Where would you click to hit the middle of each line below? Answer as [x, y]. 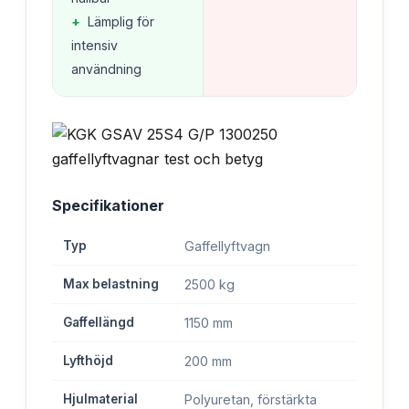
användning [106, 68]
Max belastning [111, 283]
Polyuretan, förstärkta [251, 399]
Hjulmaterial [100, 399]
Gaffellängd [99, 322]
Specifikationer [108, 205]
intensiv [94, 45]
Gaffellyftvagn [227, 246]
